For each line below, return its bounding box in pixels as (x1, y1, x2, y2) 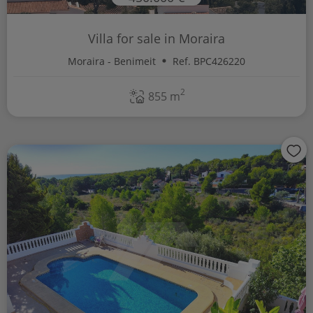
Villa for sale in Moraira (88, 30, 225, 48)
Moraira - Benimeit (68, 54, 156, 68)
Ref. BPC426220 (173, 54, 245, 68)
